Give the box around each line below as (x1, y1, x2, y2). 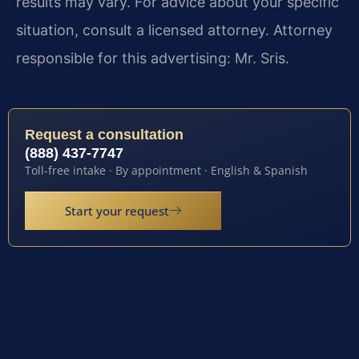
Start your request (65, 203, 169, 220)
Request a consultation (25, 127, 184, 143)
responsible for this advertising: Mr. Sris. (16, 50, 289, 67)
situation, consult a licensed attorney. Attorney (16, 22, 333, 39)
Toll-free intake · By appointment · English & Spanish (25, 163, 308, 179)
